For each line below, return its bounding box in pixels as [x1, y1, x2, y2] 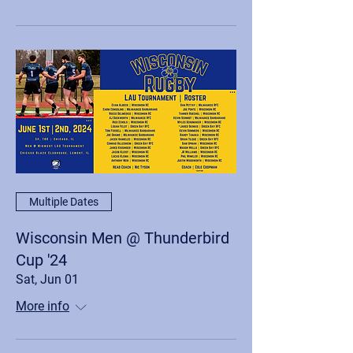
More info [16, 299, 69, 314]
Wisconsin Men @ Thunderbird [16, 229, 229, 247]
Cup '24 [16, 251, 67, 269]
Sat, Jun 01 [16, 272, 79, 287]
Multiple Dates [29, 195, 98, 208]
